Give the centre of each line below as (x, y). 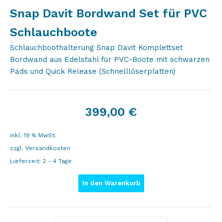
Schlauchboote (54, 32)
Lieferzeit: (26, 161)
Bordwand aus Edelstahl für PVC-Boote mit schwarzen (110, 59)
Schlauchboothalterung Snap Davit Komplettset (96, 48)
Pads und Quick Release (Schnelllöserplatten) (93, 71)
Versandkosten (48, 148)
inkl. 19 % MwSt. (33, 135)
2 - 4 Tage (57, 161)
